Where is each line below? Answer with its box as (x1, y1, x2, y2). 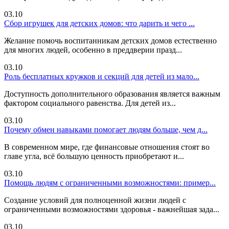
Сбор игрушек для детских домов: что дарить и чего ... (4, 18, 195, 28)
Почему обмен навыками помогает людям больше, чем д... (4, 125, 208, 134)
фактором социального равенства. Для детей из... (4, 98, 176, 107)
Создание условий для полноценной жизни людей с (4, 195, 186, 204)
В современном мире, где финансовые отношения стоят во (4, 142, 210, 151)
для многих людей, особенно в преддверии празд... (4, 45, 182, 54)
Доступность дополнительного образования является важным (4, 89, 220, 98)
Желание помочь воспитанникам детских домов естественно (4, 36, 217, 45)
